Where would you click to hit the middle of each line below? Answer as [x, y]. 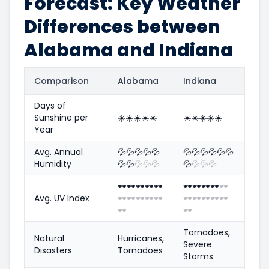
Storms [198, 256]
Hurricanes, [141, 238]
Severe [198, 244]
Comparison [62, 81]
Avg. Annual [59, 152]
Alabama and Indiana [128, 50]
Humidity [53, 164]
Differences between [122, 27]
